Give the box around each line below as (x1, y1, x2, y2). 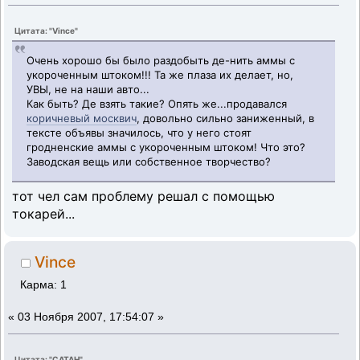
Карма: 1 (20, 279, 67, 292)
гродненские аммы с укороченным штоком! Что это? (27, 141, 306, 154)
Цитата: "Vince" (14, 25, 78, 35)
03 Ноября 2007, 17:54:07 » (18, 311, 164, 324)
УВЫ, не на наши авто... (27, 83, 150, 96)
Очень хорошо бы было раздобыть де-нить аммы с (27, 54, 296, 67)
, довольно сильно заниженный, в (137, 112, 315, 125)
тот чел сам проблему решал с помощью (12, 188, 275, 205)
